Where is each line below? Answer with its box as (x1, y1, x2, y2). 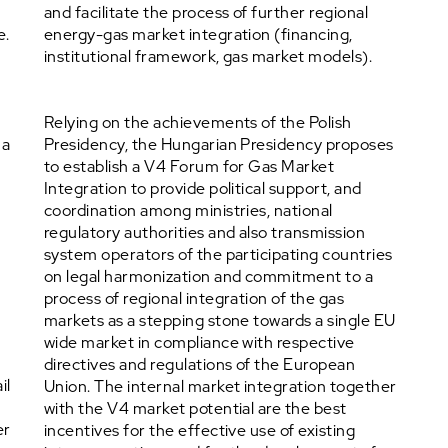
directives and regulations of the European (44, 354, 356, 375)
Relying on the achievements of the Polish (44, 112, 352, 133)
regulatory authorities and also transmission (44, 222, 366, 243)
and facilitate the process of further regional (44, 2, 369, 23)
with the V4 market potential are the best (44, 398, 347, 419)
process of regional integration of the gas (44, 288, 345, 309)
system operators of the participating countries (44, 244, 393, 265)
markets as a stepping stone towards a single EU (44, 310, 396, 331)
